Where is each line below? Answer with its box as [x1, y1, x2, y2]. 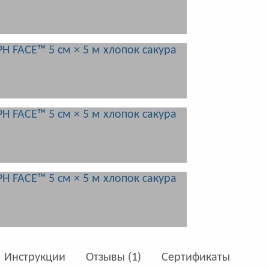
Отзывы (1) [85, 252, 141, 264]
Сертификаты [161, 252, 230, 264]
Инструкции [4, 252, 65, 264]
